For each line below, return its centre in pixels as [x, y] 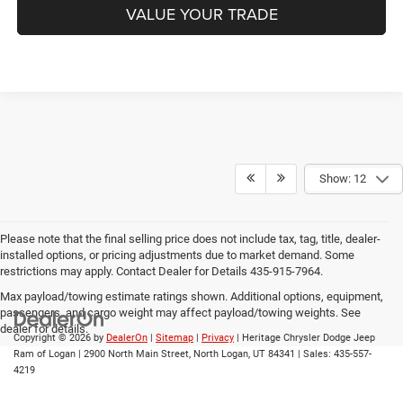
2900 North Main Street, [136, 354]
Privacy [218, 338]
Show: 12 [343, 179]
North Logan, [220, 354]
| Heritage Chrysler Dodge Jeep [304, 338]
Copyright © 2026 [54, 338]
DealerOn [127, 338]
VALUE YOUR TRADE [201, 13]
